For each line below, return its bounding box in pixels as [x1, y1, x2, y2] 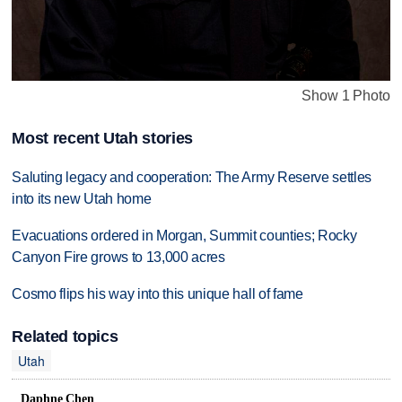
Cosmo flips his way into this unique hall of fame [12, 285, 303, 301]
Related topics [12, 328, 118, 345]
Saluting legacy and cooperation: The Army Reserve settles [12, 170, 372, 186]
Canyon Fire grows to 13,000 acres [12, 249, 225, 265]
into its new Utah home [12, 191, 152, 207]
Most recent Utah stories [12, 129, 193, 148]
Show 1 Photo [301, 87, 390, 103]
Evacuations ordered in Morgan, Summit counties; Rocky [12, 227, 357, 243]
